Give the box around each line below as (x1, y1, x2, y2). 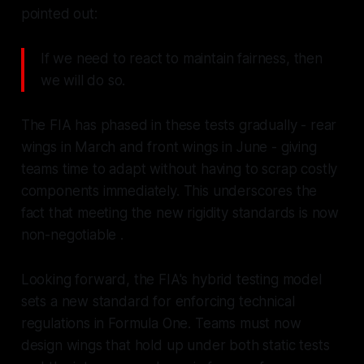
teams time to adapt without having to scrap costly (20, 160, 338, 177)
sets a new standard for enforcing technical (20, 292, 295, 310)
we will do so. (40, 71, 126, 89)
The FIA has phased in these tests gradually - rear (20, 116, 337, 133)
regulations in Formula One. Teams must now (20, 314, 301, 331)
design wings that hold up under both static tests (20, 336, 330, 353)
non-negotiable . (20, 226, 123, 243)
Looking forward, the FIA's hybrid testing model (20, 271, 322, 288)
